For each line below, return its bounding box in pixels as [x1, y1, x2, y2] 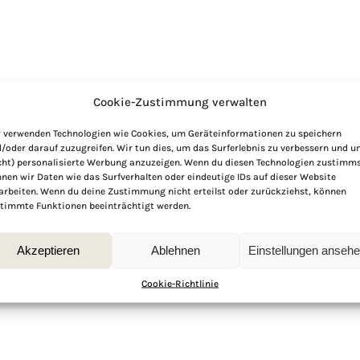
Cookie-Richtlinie [141, 277, 219, 288]
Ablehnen [151, 243, 201, 257]
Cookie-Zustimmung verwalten [92, 94, 267, 108]
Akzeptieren [17, 243, 80, 257]
